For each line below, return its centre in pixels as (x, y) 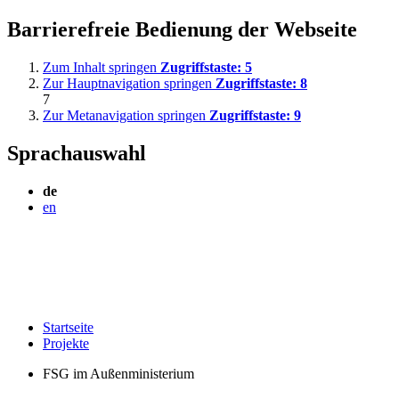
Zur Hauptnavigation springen (129, 83)
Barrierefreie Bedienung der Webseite (182, 29)
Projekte (66, 343)
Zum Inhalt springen (102, 67)
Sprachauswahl (77, 153)
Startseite (68, 327)
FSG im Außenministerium (118, 373)
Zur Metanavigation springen (126, 115)
